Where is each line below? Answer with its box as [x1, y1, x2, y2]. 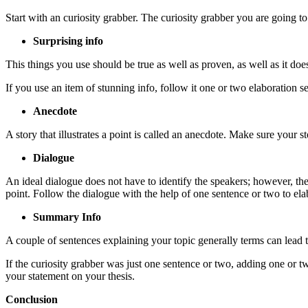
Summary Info [33, 210, 101, 223]
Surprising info [33, 34, 103, 47]
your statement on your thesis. [5, 269, 135, 282]
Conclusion [5, 293, 58, 305]
